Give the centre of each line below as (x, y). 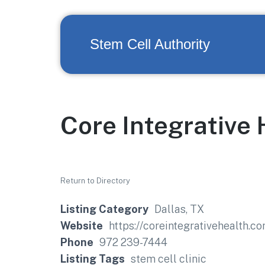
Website (82, 226)
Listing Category (104, 209)
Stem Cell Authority (150, 44)
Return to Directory (95, 181)
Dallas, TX (179, 209)
